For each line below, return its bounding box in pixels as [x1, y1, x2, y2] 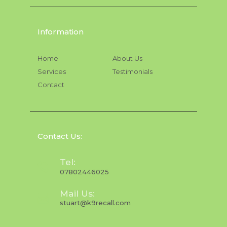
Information [37, 26, 84, 36]
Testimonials [112, 67, 153, 76]
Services [37, 67, 66, 76]
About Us [112, 54, 142, 63]
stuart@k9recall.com [60, 199, 131, 207]
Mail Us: [60, 187, 95, 199]
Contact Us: [37, 131, 82, 141]
